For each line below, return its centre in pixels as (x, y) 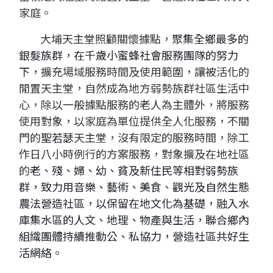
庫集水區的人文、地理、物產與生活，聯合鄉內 (134, 221)
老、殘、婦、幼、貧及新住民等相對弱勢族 (134, 171)
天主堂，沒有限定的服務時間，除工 (161, 138)
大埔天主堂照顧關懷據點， (95, 40)
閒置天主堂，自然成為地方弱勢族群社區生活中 (134, 89)
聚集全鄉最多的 (210, 40)
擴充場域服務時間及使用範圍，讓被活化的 (145, 73)
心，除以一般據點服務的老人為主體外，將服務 (134, 105)
